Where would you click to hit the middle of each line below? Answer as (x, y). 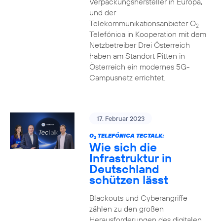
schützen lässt (129, 180)
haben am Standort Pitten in (137, 56)
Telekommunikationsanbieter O (142, 23)
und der (102, 12)
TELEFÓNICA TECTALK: (130, 135)
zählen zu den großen (126, 209)
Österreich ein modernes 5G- (139, 67)
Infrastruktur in (130, 158)
